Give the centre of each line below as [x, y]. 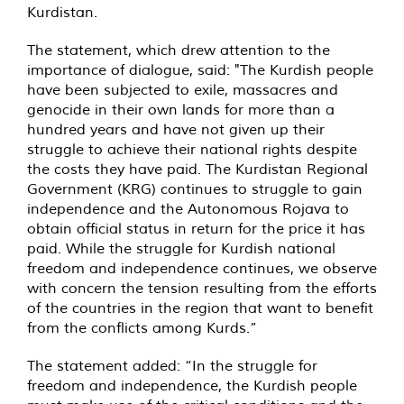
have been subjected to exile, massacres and [183, 90]
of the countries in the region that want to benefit [200, 308]
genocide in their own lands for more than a [181, 110]
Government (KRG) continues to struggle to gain [195, 189]
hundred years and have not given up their [176, 129]
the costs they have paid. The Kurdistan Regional [197, 169]
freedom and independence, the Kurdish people [192, 386]
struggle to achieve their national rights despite [192, 149]
